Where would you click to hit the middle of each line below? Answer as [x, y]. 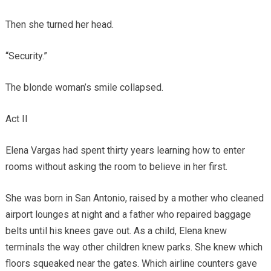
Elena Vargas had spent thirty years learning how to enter [125, 151]
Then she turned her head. [59, 25]
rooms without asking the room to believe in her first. [116, 167]
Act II [16, 119]
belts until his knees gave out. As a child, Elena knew [116, 231]
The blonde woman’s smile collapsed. [84, 88]
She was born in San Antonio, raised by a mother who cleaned [134, 198]
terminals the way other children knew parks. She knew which [134, 247]
